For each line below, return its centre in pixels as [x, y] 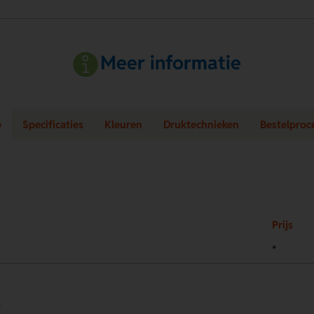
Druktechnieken [201, 124]
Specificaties [53, 124]
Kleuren [123, 124]
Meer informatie [171, 63]
